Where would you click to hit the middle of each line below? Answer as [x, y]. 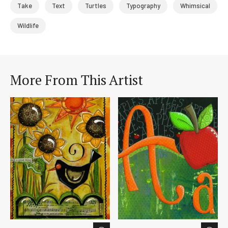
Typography [143, 5]
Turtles [96, 5]
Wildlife [28, 25]
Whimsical [195, 5]
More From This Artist [77, 80]
